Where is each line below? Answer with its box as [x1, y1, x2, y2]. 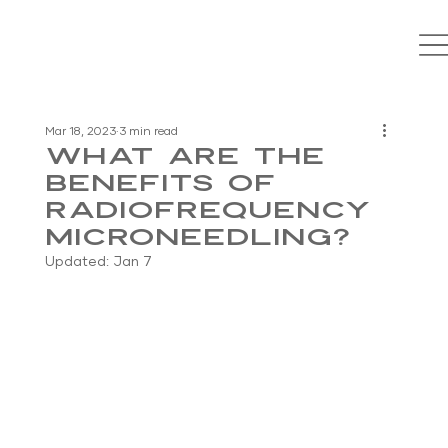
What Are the [44, 141, 325, 173]
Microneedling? [44, 222, 351, 254]
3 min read [118, 126, 178, 138]
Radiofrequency [44, 195, 371, 227]
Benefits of [44, 168, 276, 200]
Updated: [44, 255, 113, 269]
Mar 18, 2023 [44, 126, 116, 138]
